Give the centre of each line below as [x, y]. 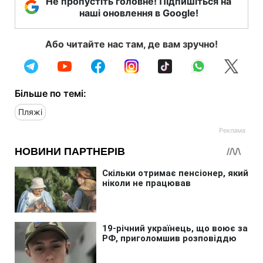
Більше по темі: [50, 93]
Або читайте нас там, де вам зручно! [131, 44]
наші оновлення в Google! [139, 13]
